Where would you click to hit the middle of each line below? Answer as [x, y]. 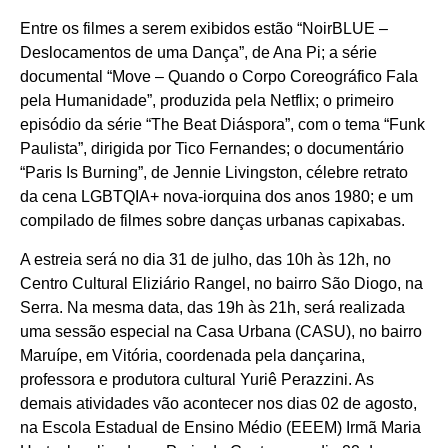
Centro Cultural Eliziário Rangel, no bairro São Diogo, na [221, 283]
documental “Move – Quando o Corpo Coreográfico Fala [219, 77]
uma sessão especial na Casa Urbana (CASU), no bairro [221, 331]
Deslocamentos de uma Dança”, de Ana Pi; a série [198, 53]
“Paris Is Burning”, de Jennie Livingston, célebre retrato [214, 173]
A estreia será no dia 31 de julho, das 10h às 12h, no [205, 259]
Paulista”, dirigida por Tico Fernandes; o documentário [212, 149]
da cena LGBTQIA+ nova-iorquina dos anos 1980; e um [216, 197]
